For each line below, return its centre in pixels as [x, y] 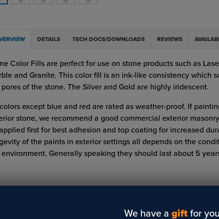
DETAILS [48, 39]
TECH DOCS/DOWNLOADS [117, 39]
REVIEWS [169, 39]
